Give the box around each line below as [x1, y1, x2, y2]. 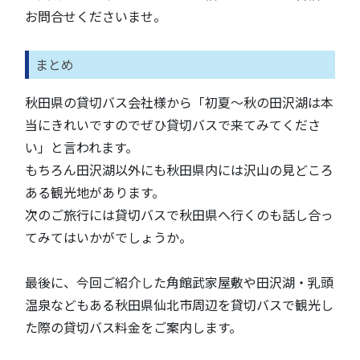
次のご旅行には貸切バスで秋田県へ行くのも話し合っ [25, 207, 333, 223]
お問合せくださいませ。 [25, 8, 166, 24]
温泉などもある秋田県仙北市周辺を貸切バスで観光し [25, 297, 333, 313]
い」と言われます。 [25, 139, 138, 155]
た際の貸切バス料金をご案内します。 [25, 319, 242, 335]
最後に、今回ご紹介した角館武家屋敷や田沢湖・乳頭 [25, 274, 333, 290]
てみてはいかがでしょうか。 [25, 229, 192, 245]
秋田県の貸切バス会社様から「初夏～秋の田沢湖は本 [25, 94, 333, 110]
